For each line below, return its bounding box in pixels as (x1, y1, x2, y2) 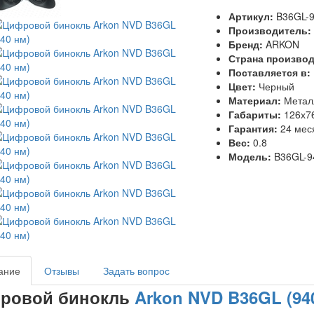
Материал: (228, 93, 284, 107)
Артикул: (228, 9, 276, 23)
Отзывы (43, 264, 79, 278)
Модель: (228, 149, 274, 163)
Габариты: (228, 107, 284, 121)
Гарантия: (228, 121, 280, 135)
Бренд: (228, 37, 266, 51)
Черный (258, 79, 294, 93)
